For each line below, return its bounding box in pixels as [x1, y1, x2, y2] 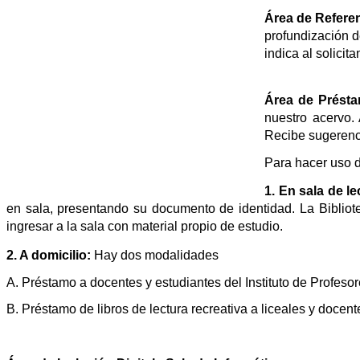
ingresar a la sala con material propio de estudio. [6, 219, 283, 233]
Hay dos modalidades [91, 247, 222, 262]
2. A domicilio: [6, 247, 91, 262]
